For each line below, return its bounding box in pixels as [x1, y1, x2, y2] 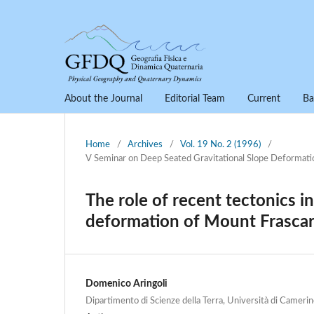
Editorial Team [165, 93, 225, 104]
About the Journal [64, 93, 142, 104]
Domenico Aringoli [86, 278, 168, 289]
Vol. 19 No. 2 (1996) [180, 139, 261, 149]
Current [247, 93, 280, 104]
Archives [128, 139, 163, 149]
